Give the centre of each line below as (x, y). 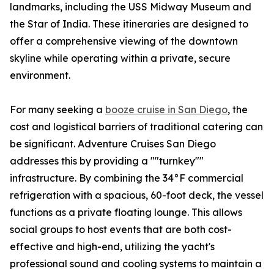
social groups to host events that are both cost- (121, 230)
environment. (40, 76)
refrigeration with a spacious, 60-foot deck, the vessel (137, 195)
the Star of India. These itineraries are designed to (129, 24)
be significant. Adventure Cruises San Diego (113, 144)
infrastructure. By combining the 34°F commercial (127, 178)
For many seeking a (57, 110)
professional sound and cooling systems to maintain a (136, 264)
